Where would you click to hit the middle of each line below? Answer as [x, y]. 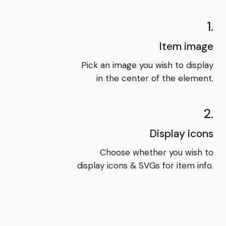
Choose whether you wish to [156, 152]
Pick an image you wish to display [147, 65]
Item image [186, 46]
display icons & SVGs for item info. [145, 165]
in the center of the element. [155, 78]
